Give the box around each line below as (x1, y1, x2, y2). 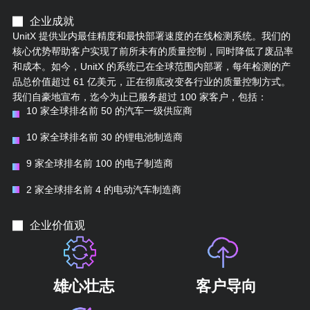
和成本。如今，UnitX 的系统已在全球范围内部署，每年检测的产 (12, 60, 291, 72)
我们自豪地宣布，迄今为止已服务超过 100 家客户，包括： (12, 91, 267, 102)
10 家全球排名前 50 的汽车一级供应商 (26, 104, 192, 116)
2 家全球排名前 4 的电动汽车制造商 (26, 183, 181, 195)
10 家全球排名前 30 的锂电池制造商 (26, 131, 183, 143)
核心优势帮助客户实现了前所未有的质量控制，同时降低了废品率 (12, 45, 293, 57)
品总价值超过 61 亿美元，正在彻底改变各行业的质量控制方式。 (12, 75, 291, 87)
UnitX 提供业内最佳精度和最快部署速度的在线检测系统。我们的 (12, 30, 291, 42)
